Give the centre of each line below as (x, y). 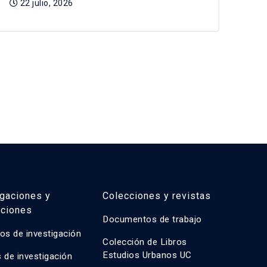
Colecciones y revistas (157, 196)
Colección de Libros (145, 242)
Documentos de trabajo (152, 219)
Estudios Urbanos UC (147, 255)
